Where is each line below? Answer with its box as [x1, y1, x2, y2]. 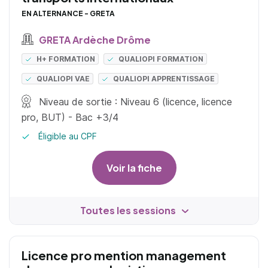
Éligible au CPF [36, 130, 97, 141]
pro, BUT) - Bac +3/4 [22, 111, 118, 123]
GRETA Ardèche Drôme [36, 33, 151, 46]
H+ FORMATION [36, 54, 96, 63]
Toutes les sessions [80, 203, 176, 217]
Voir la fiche [106, 161, 162, 174]
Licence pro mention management [22, 247, 226, 263]
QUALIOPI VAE [36, 74, 90, 83]
